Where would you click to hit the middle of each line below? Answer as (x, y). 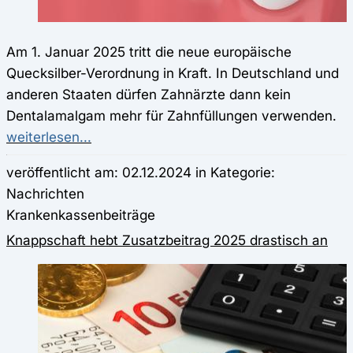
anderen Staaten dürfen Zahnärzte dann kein (149, 94)
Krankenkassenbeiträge (81, 215)
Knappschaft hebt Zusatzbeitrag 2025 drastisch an (167, 240)
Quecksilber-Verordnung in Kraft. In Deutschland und (173, 73)
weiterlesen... (49, 137)
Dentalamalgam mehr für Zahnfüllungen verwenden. (171, 115)
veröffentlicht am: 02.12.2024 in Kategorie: (141, 173)
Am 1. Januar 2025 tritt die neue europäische (149, 52)
